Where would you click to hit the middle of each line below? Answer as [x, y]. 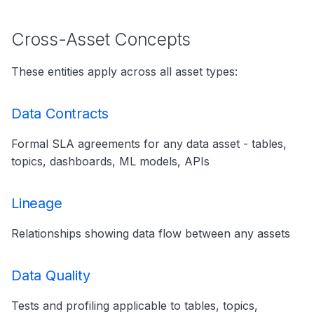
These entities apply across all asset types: [124, 71]
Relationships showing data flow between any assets [151, 233]
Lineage [37, 203]
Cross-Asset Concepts [101, 39]
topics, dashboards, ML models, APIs [110, 161]
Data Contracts [60, 114]
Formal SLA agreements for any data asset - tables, [149, 144]
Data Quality [51, 275]
